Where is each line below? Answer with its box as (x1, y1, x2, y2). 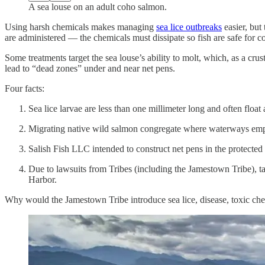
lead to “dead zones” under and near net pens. (5, 63, 175, 73)
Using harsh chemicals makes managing (5, 21, 156, 32)
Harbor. (28, 174, 57, 185)
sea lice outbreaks (156, 21, 222, 32)
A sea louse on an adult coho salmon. (28, 1, 167, 12)
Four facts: (5, 83, 44, 93)
